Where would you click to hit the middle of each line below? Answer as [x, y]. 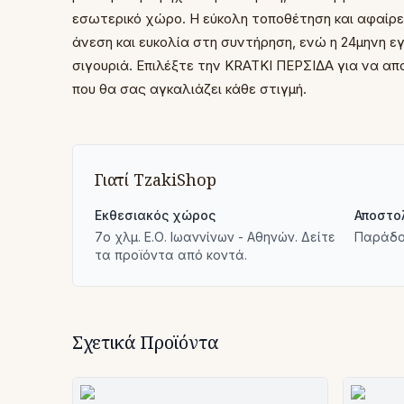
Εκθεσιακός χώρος [155, 215]
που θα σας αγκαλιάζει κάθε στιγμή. [189, 89]
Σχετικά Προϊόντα [146, 342]
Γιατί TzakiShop [156, 179]
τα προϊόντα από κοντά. [171, 255]
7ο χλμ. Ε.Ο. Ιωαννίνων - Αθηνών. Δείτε [215, 237]
